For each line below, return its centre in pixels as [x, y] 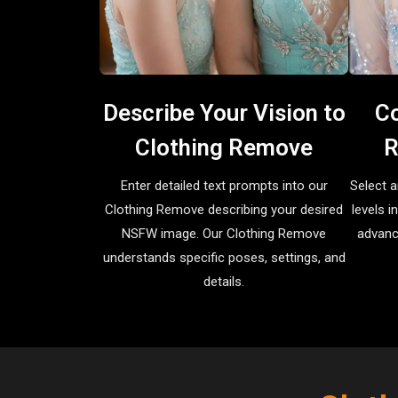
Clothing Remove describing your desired [224, 209]
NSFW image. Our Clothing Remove [224, 233]
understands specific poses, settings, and [224, 257]
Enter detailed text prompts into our [224, 185]
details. [224, 281]
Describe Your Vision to [224, 112]
